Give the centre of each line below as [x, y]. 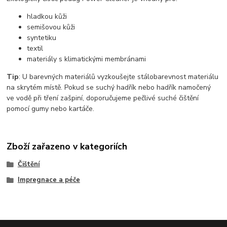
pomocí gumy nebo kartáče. [51, 109]
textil [35, 49]
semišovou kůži [51, 27]
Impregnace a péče [49, 180]
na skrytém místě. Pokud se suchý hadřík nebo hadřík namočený [109, 88]
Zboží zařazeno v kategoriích [67, 146]
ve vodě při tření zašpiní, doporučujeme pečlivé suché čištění [103, 98]
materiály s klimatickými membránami [87, 59]
